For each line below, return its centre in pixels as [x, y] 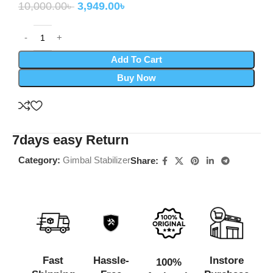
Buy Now [136, 77]
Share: [144, 161]
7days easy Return [70, 140]
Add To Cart [136, 59]
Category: [39, 160]
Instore [226, 261]
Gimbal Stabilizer [97, 160]
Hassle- [111, 261]
